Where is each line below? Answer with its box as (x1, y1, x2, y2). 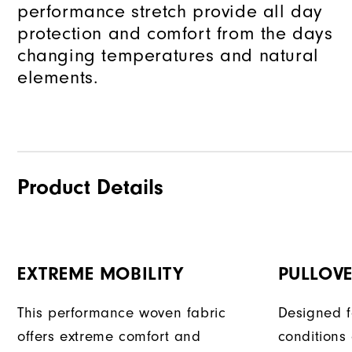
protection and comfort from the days (17, 22, 333, 45)
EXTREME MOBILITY (17, 263, 184, 285)
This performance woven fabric (17, 304, 226, 322)
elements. (17, 66, 99, 89)
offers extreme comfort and (17, 328, 201, 346)
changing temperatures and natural (17, 44, 319, 67)
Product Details (17, 174, 163, 200)
